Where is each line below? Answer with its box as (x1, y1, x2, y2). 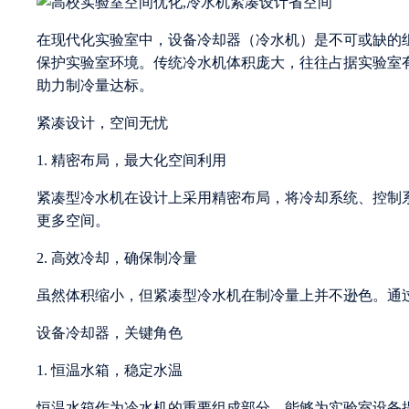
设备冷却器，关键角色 (37, 324, 183, 341)
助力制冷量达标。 (37, 77, 153, 93)
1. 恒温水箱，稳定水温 (37, 362, 183, 378)
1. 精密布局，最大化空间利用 (37, 152, 226, 168)
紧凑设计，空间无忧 (37, 114, 168, 131)
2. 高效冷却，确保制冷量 (37, 249, 197, 266)
